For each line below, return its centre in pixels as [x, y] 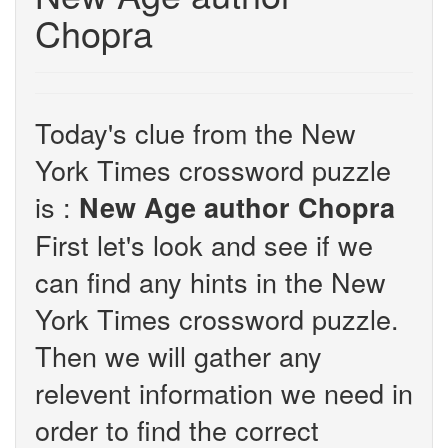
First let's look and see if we [204, 244]
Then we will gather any [178, 355]
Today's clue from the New [195, 132]
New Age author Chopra [237, 207]
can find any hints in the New [210, 281]
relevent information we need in [224, 392]
